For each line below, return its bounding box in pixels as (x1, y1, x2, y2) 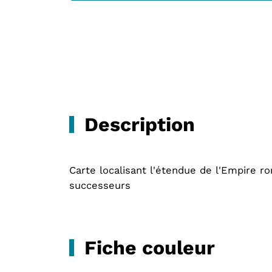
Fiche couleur (84, 236, 215, 259)
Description (84, 113, 195, 136)
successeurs (69, 180, 131, 191)
